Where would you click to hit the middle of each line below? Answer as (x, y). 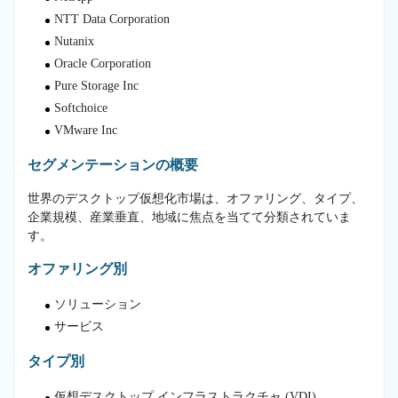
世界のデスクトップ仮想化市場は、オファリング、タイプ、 (195, 198)
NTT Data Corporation (112, 19)
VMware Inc (86, 130)
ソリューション (98, 304)
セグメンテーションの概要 (113, 164)
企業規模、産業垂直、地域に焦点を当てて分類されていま (189, 217)
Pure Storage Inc (96, 85)
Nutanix (74, 41)
